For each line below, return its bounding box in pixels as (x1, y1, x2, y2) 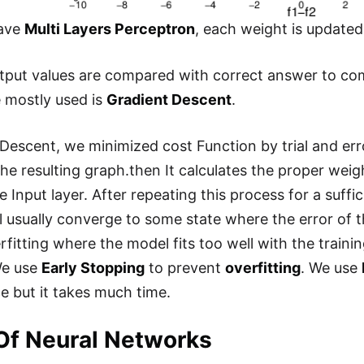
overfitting (225, 258, 301, 276)
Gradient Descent (106, 90, 232, 108)
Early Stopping (41, 258, 145, 276)
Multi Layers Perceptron (24, 19, 196, 37)
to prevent (145, 258, 226, 276)
